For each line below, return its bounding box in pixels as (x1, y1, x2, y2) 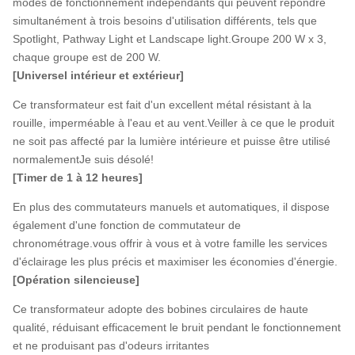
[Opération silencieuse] (13, 273, 139, 286)
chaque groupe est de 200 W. (13, 50, 161, 63)
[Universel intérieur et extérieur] (13, 68, 184, 82)
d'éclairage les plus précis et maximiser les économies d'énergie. (13, 254, 338, 268)
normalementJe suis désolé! (13, 152, 154, 166)
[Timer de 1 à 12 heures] (13, 170, 143, 184)
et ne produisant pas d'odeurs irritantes (13, 338, 209, 352)
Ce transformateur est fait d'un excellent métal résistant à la (13, 97, 311, 111)
